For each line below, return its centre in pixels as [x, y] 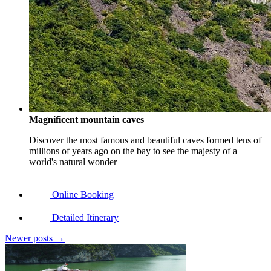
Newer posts [30, 238]
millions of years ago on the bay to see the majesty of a [133, 151]
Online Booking [83, 194]
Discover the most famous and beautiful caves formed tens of [145, 140]
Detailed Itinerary [85, 217]
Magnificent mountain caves [87, 119]
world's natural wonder [73, 162]
